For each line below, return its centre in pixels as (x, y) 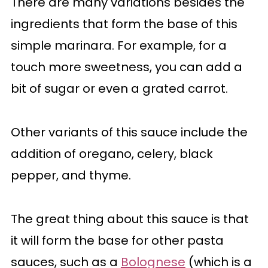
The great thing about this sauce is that (130, 219)
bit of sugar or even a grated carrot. (119, 89)
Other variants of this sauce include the (129, 132)
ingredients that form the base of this (124, 24)
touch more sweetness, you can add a (126, 67)
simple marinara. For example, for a (118, 45)
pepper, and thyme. (71, 175)
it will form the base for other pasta (117, 240)
